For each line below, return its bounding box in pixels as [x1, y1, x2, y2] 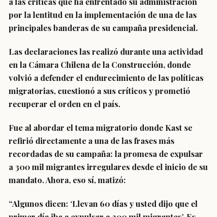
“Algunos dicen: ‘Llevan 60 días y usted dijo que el [9, 198, 198, 209]
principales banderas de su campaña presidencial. [9, 22, 198, 33]
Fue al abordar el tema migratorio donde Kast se [9, 122, 192, 133]
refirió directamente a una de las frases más [9, 135, 174, 146]
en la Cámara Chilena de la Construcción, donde [9, 59, 191, 70]
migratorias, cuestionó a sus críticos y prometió [9, 85, 190, 96]
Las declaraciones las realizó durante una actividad [9, 46, 203, 57]
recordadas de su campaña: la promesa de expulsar [9, 148, 203, 159]
